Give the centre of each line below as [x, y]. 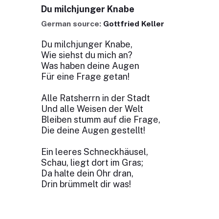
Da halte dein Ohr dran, [87, 173]
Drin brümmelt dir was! [86, 184]
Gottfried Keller [133, 24]
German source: [72, 24]
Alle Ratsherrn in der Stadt [95, 98]
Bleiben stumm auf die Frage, [100, 120]
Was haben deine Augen [90, 66]
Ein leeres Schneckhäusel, [94, 152]
